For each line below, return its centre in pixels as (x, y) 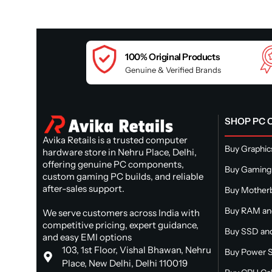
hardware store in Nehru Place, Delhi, (120, 152)
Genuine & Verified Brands (173, 70)
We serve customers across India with (121, 212)
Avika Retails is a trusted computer (115, 140)
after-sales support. (83, 188)
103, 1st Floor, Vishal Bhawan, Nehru (136, 250)
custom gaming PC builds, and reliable (123, 176)
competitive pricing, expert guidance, (121, 225)
